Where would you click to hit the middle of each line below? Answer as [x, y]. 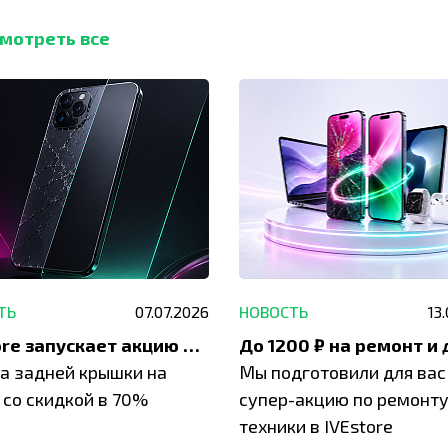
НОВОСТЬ [273, 311]
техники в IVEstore [316, 425]
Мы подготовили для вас [342, 371]
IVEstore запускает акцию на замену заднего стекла [191, 344]
